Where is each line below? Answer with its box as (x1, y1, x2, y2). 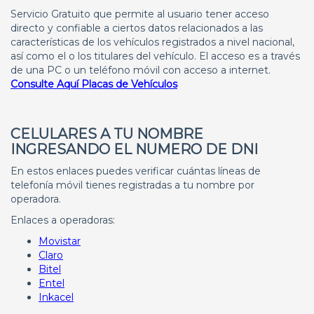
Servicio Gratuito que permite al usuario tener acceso (11, 8, 269, 20)
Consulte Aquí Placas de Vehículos (11, 78, 177, 90)
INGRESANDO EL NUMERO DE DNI (11, 141, 258, 158)
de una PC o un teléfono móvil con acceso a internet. (11, 64, 271, 76)
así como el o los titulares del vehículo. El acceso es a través (11, 50, 300, 62)
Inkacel (39, 291, 74, 303)
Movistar (39, 235, 81, 247)
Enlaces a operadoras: (11, 214, 115, 226)
